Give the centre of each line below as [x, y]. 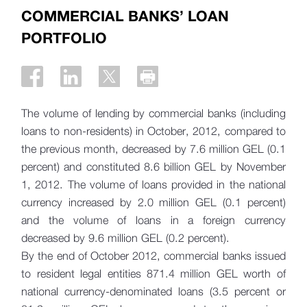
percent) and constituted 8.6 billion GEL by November [153, 167]
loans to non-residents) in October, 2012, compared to [153, 131]
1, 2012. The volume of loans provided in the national [153, 184]
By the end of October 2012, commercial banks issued [153, 256]
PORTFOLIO [64, 37]
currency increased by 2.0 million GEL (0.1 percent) [153, 202]
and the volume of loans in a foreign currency [153, 220]
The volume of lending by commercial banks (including [153, 113]
